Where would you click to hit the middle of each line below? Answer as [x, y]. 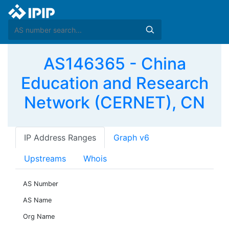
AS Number [41, 184]
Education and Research [114, 83]
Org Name [39, 216]
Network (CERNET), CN [114, 102]
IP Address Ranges [60, 138]
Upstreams [45, 158]
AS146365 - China [114, 64]
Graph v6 [131, 138]
